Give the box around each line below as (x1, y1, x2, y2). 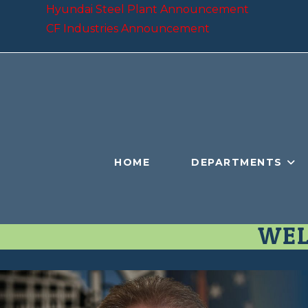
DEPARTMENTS (191, 156, 283, 168)
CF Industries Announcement (46, 22, 210, 35)
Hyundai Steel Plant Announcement (46, 3, 250, 16)
